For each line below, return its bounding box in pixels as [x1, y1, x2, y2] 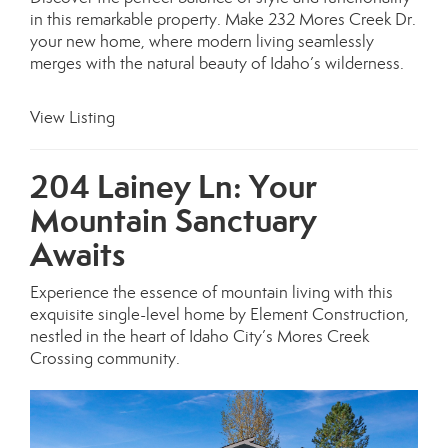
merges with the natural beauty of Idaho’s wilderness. [30, 52, 404, 74]
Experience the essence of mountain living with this [30, 281, 393, 303]
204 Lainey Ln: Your [30, 165, 317, 207]
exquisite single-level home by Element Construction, [30, 303, 409, 325]
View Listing [30, 106, 115, 128]
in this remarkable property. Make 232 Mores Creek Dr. [30, 8, 416, 30]
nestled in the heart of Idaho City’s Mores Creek [30, 325, 369, 347]
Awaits [30, 233, 125, 275]
